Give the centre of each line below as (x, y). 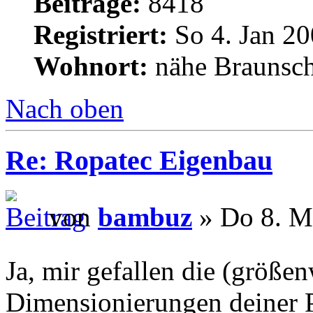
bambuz (145, 217)
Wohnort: (91, 66)
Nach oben (65, 108)
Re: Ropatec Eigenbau (139, 161)
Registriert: (101, 34)
